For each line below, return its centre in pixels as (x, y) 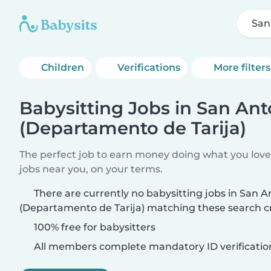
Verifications (149, 67)
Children (63, 67)
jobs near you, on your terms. (91, 169)
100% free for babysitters (93, 227)
